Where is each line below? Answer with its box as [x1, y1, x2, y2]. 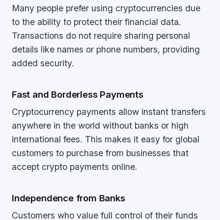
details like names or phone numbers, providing [12, 44, 200, 55]
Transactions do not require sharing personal [12, 30, 190, 41]
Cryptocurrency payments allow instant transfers [12, 107, 206, 117]
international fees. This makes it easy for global [12, 134, 199, 144]
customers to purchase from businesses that [12, 148, 189, 158]
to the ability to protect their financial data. [12, 17, 181, 27]
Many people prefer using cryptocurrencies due [12, 3, 200, 13]
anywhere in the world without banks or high [12, 120, 189, 131]
